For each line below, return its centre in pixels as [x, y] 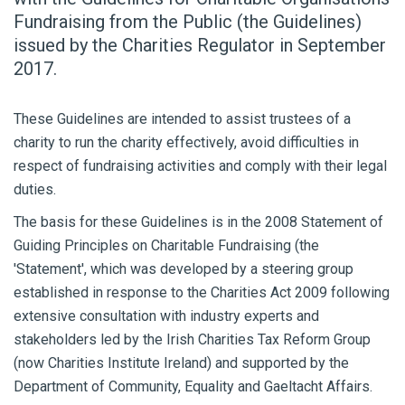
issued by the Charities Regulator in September [200, 45]
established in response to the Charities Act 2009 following [202, 292]
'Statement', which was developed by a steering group [184, 269]
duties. [35, 189]
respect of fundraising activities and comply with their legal [200, 166]
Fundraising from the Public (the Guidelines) [188, 22]
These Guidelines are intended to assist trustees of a [182, 119]
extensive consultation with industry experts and [166, 316]
